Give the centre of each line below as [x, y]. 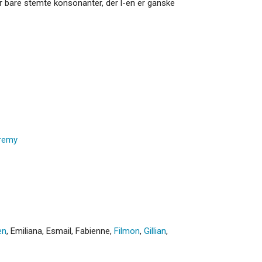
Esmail [59, 231]
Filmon [127, 231]
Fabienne [93, 231]
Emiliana [26, 231]
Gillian [155, 231]
